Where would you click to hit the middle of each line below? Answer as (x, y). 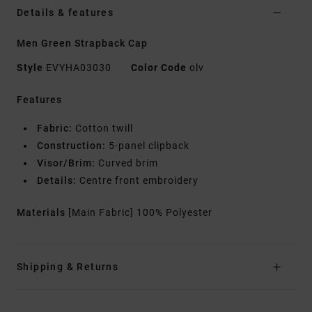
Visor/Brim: (66, 163)
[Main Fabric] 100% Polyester (140, 213)
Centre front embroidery (138, 181)
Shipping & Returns (68, 267)
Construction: (71, 146)
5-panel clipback (148, 146)
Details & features (65, 13)
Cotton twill (103, 128)
